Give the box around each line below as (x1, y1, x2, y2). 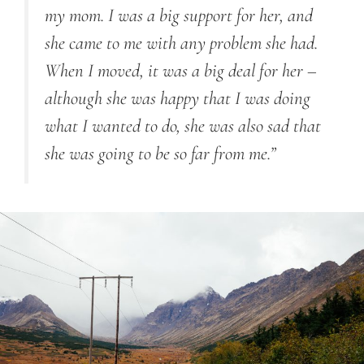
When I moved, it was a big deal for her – (45, 59, 317, 83)
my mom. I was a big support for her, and (45, 4, 313, 28)
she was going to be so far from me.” (45, 142, 276, 166)
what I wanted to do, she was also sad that (45, 115, 321, 138)
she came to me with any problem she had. (45, 32, 318, 55)
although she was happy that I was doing (45, 87, 310, 110)
